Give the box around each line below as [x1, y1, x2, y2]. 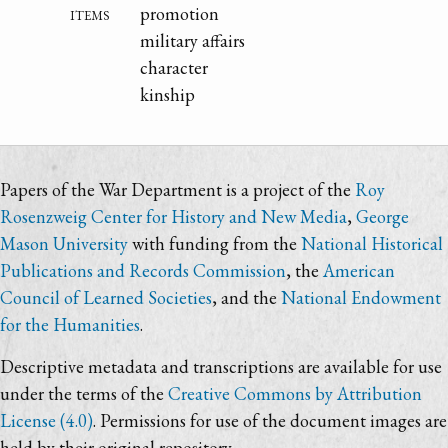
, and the [212, 286, 281, 309]
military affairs [140, 28, 246, 52]
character [140, 55, 209, 79]
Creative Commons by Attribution [168, 382, 422, 405]
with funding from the [128, 232, 301, 255]
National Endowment [281, 286, 441, 309]
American [323, 259, 395, 282]
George [356, 205, 409, 228]
